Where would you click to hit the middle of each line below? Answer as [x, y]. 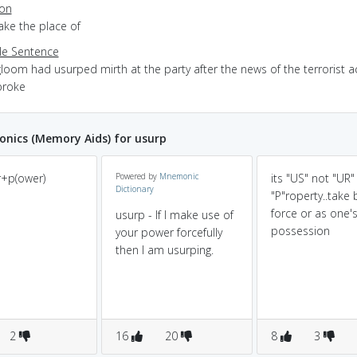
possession [300, 231]
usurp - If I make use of [175, 215]
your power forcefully [169, 232]
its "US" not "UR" [313, 178]
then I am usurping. [165, 250]
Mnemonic [179, 176]
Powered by [137, 176]
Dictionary [135, 189]
